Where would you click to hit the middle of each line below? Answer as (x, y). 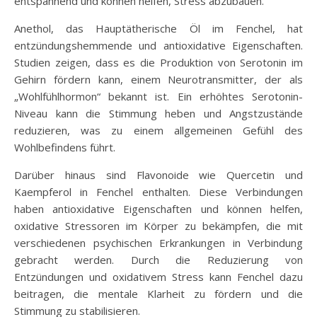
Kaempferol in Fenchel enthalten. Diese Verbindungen (158, 191)
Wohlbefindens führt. (65, 147)
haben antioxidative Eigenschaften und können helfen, (158, 208)
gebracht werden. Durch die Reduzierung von (158, 259)
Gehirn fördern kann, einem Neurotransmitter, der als (158, 79)
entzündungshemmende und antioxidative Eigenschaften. (158, 45)
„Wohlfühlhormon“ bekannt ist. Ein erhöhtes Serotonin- (158, 96)
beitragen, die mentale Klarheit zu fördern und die (158, 293)
